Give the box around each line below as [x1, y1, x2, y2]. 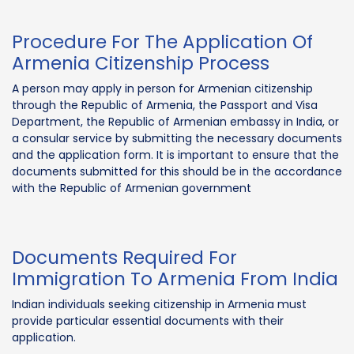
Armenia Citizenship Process [12, 50, 269, 76]
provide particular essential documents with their [12, 312, 284, 329]
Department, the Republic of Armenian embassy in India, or [12, 113, 339, 130]
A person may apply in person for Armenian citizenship [12, 80, 313, 96]
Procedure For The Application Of [12, 28, 313, 55]
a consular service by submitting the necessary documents [12, 130, 342, 146]
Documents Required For [12, 244, 237, 270]
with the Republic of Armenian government [12, 179, 251, 196]
